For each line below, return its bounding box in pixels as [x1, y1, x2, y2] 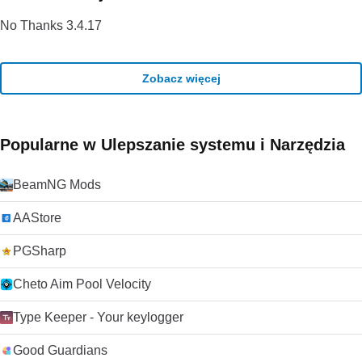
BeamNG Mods [13, 178, 101, 192]
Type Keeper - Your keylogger [13, 310, 183, 324]
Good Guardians [13, 343, 107, 357]
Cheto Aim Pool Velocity [13, 277, 151, 291]
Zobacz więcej [141, 71, 221, 85]
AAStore [13, 211, 61, 225]
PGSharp [13, 244, 66, 258]
